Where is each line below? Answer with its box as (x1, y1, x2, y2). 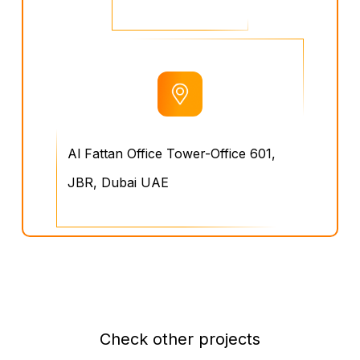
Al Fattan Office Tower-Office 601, (67, 145, 276, 162)
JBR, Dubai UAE (67, 174, 169, 190)
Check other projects (99, 329, 260, 350)
